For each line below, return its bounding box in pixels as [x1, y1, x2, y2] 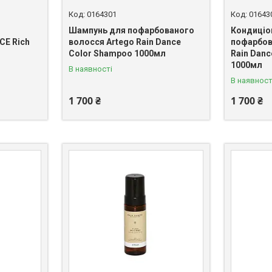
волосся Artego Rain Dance [68, 37, 181, 47]
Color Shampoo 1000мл [68, 49, 166, 59]
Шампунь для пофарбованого [68, 25, 194, 36]
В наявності [68, 64, 112, 74]
